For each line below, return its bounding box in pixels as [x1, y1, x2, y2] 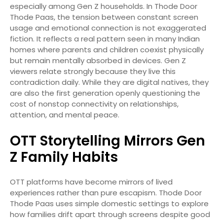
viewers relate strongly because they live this [10, 66, 176, 76]
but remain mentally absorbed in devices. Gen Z [10, 55, 186, 66]
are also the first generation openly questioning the [10, 87, 200, 98]
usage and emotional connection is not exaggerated [10, 22, 206, 33]
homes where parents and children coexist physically [10, 44, 204, 55]
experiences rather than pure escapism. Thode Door [10, 187, 202, 198]
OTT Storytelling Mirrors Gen [10, 131, 205, 150]
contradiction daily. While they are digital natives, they [10, 76, 209, 87]
